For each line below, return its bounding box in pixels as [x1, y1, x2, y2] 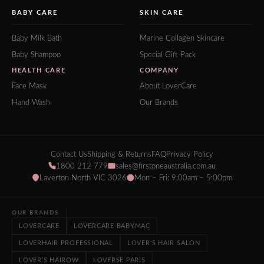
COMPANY [140, 67, 179, 74]
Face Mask [12, 82, 47, 90]
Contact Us [51, 150, 87, 158]
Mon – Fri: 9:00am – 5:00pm [134, 174, 232, 181]
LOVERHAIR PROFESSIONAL [19, 239, 113, 246]
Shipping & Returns [87, 150, 151, 158]
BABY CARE [12, 9, 58, 16]
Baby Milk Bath [12, 34, 62, 42]
